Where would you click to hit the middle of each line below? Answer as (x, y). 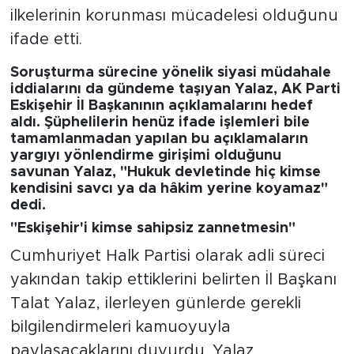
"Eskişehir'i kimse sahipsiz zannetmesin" (153, 229)
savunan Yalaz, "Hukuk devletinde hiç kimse (165, 172)
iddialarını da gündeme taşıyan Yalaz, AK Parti (175, 89)
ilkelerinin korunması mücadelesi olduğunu (174, 15)
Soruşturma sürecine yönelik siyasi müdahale (170, 72)
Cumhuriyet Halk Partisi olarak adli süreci (167, 256)
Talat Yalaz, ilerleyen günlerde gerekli (155, 303)
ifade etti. (46, 39)
